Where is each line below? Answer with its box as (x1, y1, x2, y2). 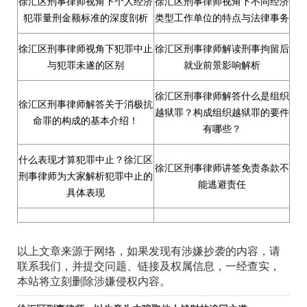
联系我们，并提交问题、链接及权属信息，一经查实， (17, 257, 280, 273)
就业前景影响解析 (183, 60, 260, 71)
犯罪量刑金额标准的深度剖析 (23, 12, 148, 23)
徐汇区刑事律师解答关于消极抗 (19, 99, 153, 110)
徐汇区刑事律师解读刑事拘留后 (154, 43, 289, 54)
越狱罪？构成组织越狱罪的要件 (154, 107, 289, 118)
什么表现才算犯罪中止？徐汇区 (19, 154, 153, 165)
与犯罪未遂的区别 (47, 60, 124, 71)
